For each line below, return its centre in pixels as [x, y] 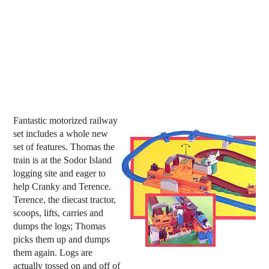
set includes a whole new [61, 134]
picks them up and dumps [62, 240]
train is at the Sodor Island [63, 160]
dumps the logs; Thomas [60, 226]
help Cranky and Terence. [62, 187]
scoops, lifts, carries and [59, 213]
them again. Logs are [53, 253]
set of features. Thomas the [64, 147]
